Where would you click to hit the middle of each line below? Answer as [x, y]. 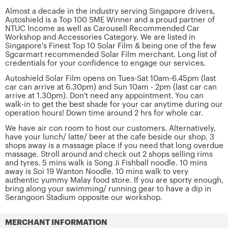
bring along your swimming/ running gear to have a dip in [108, 189]
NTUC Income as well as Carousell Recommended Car [102, 28]
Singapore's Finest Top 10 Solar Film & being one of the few [111, 46]
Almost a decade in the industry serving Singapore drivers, [110, 11]
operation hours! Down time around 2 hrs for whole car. [104, 113]
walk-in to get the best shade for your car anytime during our [114, 104]
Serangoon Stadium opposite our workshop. [84, 197]
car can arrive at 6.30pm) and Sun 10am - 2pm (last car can [111, 87]
